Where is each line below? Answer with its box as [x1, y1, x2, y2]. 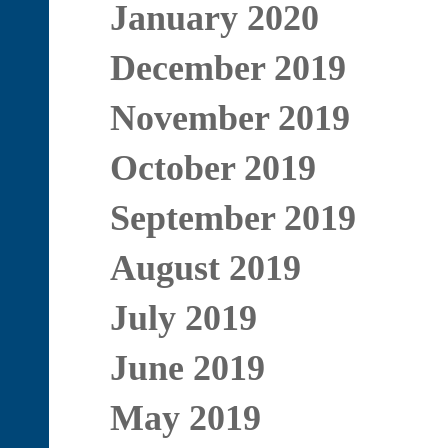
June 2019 [109, 348, 265, 388]
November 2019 [109, 98, 350, 138]
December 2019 [109, 48, 346, 88]
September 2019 [109, 198, 356, 238]
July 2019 [109, 298, 257, 338]
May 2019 [109, 398, 261, 438]
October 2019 [109, 148, 316, 188]
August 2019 [109, 248, 301, 288]
